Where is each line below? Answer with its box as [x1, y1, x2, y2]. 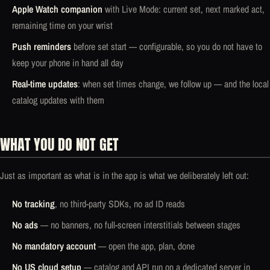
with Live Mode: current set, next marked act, [102, 2, 265, 16]
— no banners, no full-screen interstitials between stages [38, 218, 240, 232]
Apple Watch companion [12, 2, 102, 16]
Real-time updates [12, 77, 78, 90]
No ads [12, 218, 38, 232]
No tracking [12, 197, 55, 211]
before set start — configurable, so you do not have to [71, 39, 262, 53]
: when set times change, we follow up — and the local [78, 77, 269, 90]
